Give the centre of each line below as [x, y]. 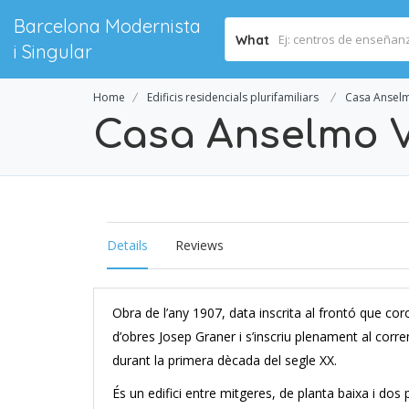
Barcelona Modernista [107, 26]
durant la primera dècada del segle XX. [225, 360]
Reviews [199, 245]
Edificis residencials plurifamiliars [233, 97]
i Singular [53, 52]
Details [127, 245]
